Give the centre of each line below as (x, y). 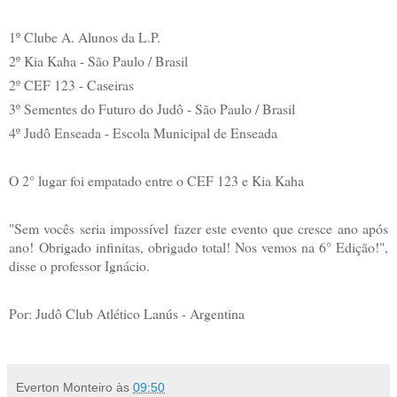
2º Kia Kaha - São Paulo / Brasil (98, 60)
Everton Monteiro (64, 387)
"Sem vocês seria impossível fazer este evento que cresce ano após (198, 228)
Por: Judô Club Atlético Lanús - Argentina (127, 313)
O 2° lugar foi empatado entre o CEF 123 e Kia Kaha (156, 180)
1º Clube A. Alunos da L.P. (85, 36)
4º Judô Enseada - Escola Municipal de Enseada (143, 132)
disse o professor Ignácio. (79, 265)
